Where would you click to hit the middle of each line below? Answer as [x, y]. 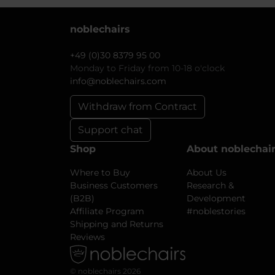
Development [216, 198]
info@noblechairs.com [118, 81]
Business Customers [114, 185]
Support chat [110, 130]
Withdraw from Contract [137, 107]
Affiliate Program [107, 211]
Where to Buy [100, 172]
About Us [207, 172]
